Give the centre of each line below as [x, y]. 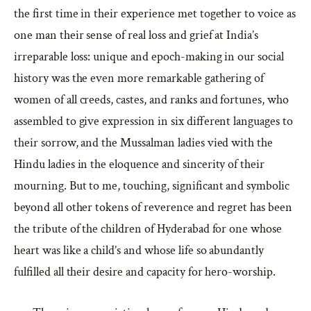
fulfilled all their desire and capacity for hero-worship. [145, 272]
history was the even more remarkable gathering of [139, 78]
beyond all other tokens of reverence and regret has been [153, 207]
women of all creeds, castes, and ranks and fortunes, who [151, 100]
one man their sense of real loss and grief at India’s [136, 35]
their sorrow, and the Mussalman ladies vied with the [144, 143]
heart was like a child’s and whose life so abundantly [139, 250]
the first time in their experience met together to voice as [155, 14]
